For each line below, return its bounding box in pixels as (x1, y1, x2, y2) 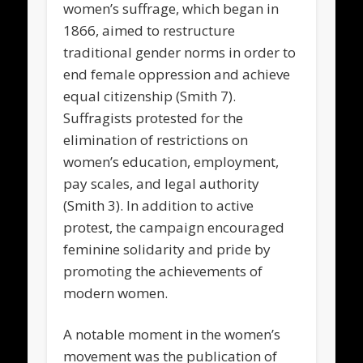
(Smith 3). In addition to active (63, 195, 254, 215)
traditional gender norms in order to (63, 42, 297, 62)
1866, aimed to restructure (63, 20, 236, 40)
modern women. (63, 283, 169, 302)
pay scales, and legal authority (63, 173, 260, 193)
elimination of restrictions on (63, 130, 249, 149)
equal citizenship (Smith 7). (63, 86, 237, 105)
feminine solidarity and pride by (63, 239, 271, 258)
